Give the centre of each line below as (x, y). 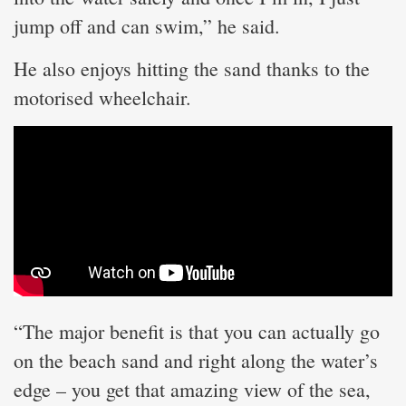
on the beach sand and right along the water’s (196, 360)
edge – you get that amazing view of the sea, (192, 389)
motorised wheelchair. (102, 97)
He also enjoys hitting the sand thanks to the (192, 68)
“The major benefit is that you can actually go (197, 331)
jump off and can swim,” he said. (147, 25)
